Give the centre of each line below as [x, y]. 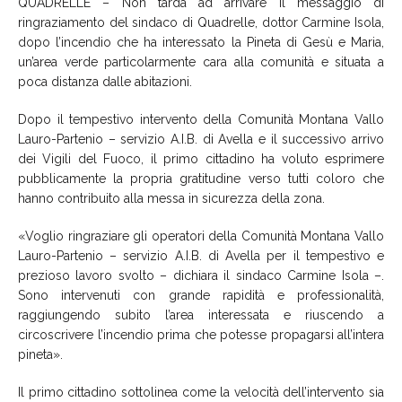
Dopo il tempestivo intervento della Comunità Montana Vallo [201, 119]
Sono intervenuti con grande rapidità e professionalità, [201, 295]
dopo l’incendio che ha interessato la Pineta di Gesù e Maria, [201, 42]
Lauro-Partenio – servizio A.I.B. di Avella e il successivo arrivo [201, 139]
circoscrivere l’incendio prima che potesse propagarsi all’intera [201, 334]
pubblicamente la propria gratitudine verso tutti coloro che [201, 178]
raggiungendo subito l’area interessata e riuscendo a [201, 315]
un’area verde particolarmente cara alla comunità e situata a [201, 61]
